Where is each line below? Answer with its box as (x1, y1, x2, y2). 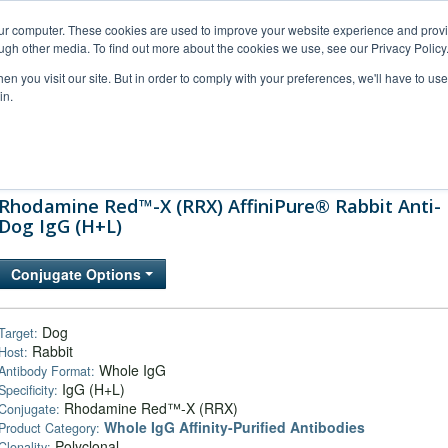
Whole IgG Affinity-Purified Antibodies (104, 417, 365, 437)
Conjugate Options (11, 264, 145, 284)
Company (332, 150, 386, 167)
